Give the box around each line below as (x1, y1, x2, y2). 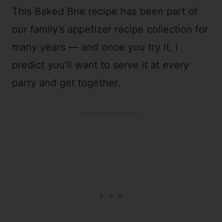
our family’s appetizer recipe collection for (12, 23, 208, 35)
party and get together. (12, 77, 120, 89)
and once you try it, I (78, 41, 178, 53)
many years (12, 41, 68, 53)
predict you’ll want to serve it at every (12, 59, 189, 71)
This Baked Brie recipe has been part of (12, 5, 198, 17)
